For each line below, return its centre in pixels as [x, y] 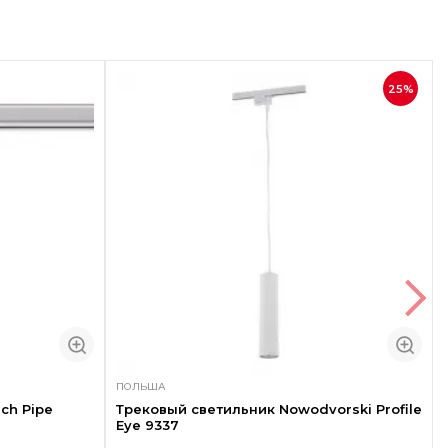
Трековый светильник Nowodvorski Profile [268, 408]
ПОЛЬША [140, 386]
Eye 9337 [147, 424]
